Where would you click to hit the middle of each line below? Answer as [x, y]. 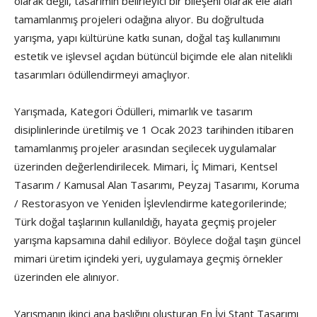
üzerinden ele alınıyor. [67, 277]
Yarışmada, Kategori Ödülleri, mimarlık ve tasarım [133, 111]
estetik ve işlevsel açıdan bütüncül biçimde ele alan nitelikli [153, 56]
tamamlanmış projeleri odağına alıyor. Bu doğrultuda [139, 19]
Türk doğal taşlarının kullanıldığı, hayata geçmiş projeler [145, 222]
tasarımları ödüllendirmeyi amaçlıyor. [102, 75]
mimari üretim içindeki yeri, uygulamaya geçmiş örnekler [149, 259]
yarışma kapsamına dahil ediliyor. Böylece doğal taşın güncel [157, 240]
